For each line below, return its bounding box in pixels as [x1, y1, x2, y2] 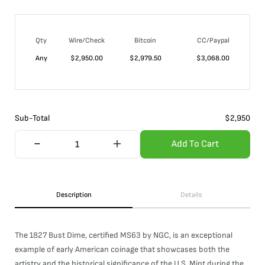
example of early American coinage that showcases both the [15, 244, 230, 254]
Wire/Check [69, 36, 105, 45]
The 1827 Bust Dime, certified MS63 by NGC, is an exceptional [15, 230, 232, 240]
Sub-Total [15, 113, 50, 123]
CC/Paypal [197, 36, 230, 45]
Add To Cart [171, 138, 219, 150]
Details [180, 190, 202, 199]
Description [56, 190, 92, 199]
